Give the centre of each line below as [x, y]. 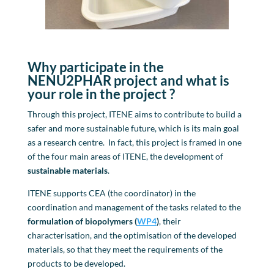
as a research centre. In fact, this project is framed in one [134, 142]
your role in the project [97, 94]
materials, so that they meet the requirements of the [125, 249]
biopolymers [109, 221]
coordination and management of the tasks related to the [134, 207]
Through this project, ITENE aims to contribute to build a [134, 114]
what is [207, 80]
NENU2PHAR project [92, 80]
